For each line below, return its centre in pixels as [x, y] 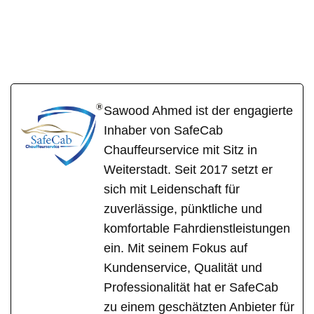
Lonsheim [258, 39]
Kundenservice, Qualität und [183, 267]
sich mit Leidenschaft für [172, 189]
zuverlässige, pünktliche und [183, 209]
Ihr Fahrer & [145, 22]
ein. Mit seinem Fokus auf [176, 248]
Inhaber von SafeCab [163, 130]
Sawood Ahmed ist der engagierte [198, 110]
